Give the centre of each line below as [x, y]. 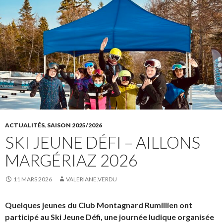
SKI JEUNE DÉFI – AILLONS [103, 142]
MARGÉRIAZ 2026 [71, 160]
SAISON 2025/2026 [75, 125]
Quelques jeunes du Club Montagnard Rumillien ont [99, 205]
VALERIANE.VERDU [91, 179]
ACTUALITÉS [25, 125]
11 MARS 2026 [33, 179]
